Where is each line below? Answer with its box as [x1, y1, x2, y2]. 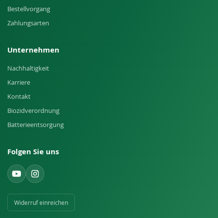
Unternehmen [7, 45, 59, 55]
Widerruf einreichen [14, 199, 68, 207]
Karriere [7, 78, 30, 87]
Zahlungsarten [7, 18, 49, 28]
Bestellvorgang [7, 4, 50, 14]
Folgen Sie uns [7, 146, 59, 157]
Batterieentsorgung [7, 120, 64, 129]
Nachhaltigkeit [7, 64, 49, 73]
